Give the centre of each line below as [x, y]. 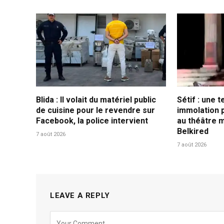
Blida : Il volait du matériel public [96, 100]
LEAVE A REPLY [80, 196]
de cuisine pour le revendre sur [95, 110]
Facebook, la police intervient [92, 121]
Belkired [193, 131]
